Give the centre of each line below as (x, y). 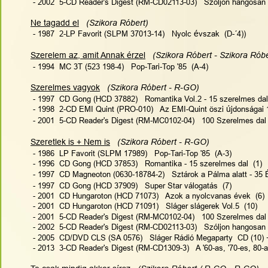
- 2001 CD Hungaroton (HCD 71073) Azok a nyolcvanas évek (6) (147, 196)
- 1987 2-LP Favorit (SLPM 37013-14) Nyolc (112, 34)
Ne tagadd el (55, 22)
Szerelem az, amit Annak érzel (88, 55)
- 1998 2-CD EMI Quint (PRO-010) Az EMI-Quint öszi (128, 109)
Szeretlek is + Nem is (70, 142)
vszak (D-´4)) (222, 34)
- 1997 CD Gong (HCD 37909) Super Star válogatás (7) (131, 185)
